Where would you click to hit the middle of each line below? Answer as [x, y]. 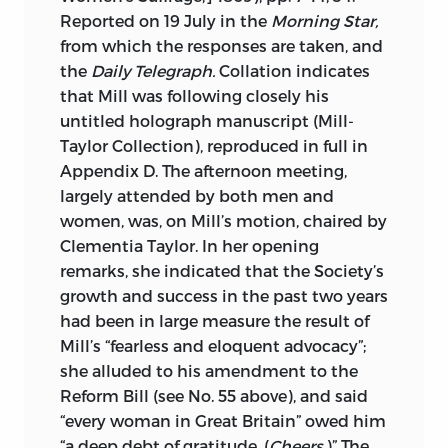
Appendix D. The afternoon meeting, [203, 170]
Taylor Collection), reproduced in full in [214, 145]
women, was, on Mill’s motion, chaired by [223, 220]
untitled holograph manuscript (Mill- [207, 120]
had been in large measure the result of [214, 320]
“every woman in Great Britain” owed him [223, 420]
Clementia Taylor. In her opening [189, 245]
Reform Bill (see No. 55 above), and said [214, 395]
